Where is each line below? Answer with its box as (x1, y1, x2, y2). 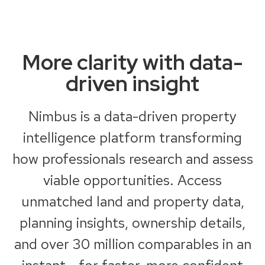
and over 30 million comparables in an (14, 234, 251, 253)
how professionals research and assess (12, 149, 253, 168)
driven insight (66, 69, 199, 98)
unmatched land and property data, (21, 192, 244, 211)
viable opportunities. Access (43, 170, 222, 189)
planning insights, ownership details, (20, 213, 245, 232)
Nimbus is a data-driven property (28, 106, 237, 125)
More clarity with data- (22, 47, 243, 76)
